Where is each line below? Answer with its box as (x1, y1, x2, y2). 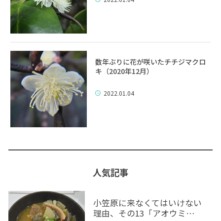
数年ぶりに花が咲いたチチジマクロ (95, 56, 206, 67)
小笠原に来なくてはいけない (93, 197, 202, 209)
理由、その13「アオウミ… (93, 207, 195, 220)
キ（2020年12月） (95, 66, 154, 76)
